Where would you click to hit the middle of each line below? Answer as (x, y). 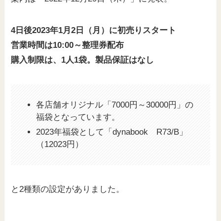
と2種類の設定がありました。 (68, 189)
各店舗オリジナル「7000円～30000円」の (115, 105)
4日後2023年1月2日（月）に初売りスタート (94, 30)
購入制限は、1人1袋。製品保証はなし (83, 60)
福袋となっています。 (78, 117)
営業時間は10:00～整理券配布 (68, 45)
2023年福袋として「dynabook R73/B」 (112, 132)
